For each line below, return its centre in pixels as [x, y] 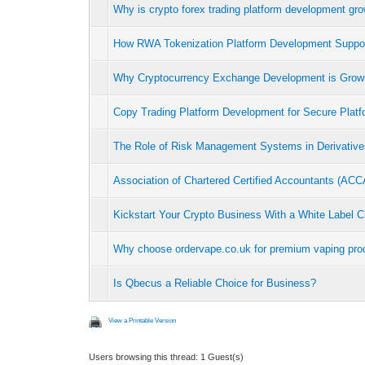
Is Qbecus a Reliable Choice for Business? [215, 283]
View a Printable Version [143, 320]
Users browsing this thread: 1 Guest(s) [167, 356]
